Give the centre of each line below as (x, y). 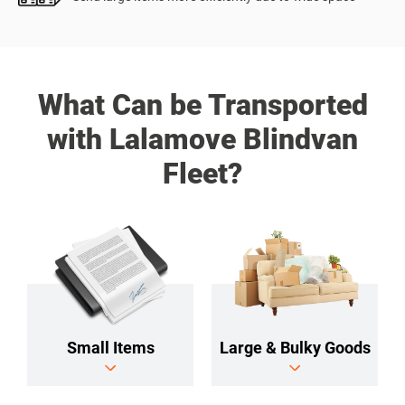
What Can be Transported (202, 105)
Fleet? (202, 174)
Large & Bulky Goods (295, 347)
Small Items (110, 347)
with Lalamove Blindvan (202, 139)
